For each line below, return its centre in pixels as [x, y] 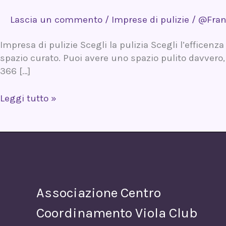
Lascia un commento [56, 20]
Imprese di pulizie [150, 20]
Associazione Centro [99, 193]
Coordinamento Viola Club [117, 213]
